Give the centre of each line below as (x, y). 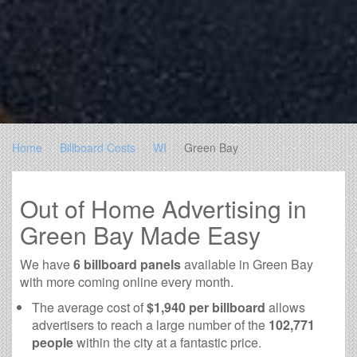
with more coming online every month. (127, 281)
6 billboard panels (127, 264)
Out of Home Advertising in (163, 208)
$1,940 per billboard (206, 307)
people (53, 342)
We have (47, 264)
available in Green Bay (247, 264)
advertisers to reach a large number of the (150, 324)
